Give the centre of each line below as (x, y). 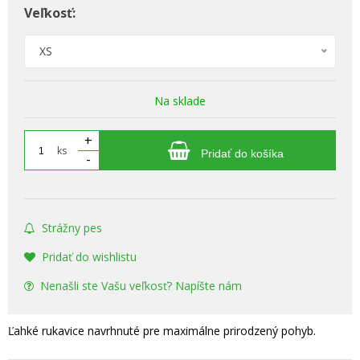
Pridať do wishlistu (89, 256)
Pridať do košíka (241, 153)
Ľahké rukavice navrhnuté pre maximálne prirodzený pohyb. (162, 330)
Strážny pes (72, 227)
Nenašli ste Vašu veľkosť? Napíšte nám (141, 285)
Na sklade (180, 100)
